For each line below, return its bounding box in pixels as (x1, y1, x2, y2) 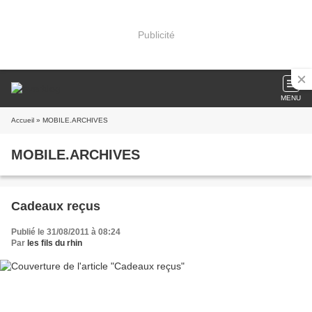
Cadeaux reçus (11, 199, 100, 213)
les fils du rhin (27, 238, 82, 248)
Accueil (11, 116, 34, 124)
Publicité (137, 29, 175, 40)
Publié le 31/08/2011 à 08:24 (11, 227, 120, 237)
